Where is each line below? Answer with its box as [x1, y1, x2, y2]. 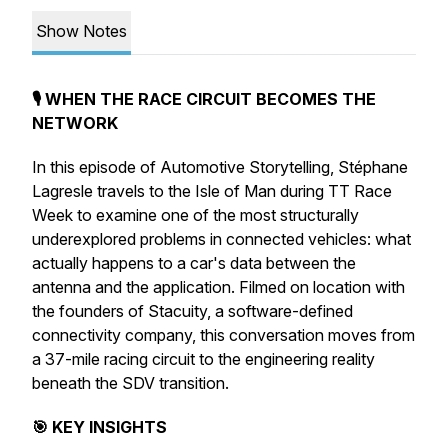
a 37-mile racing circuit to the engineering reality [32, 349, 375, 369]
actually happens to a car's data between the [32, 253, 356, 273]
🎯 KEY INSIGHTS [32, 417, 167, 437]
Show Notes [36, 21, 127, 41]
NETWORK [32, 113, 118, 133]
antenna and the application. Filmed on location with [32, 277, 405, 297]
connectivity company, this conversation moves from [32, 325, 415, 345]
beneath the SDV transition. [32, 373, 229, 393]
